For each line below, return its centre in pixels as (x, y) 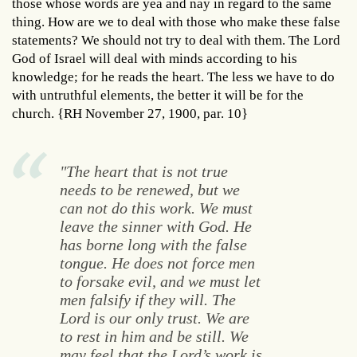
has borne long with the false (153, 245)
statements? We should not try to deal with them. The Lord (176, 41)
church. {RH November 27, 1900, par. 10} (130, 114)
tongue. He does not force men (157, 263)
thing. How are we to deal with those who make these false (176, 22)
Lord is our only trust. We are (154, 318)
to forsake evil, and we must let (160, 282)
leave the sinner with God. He (155, 227)
